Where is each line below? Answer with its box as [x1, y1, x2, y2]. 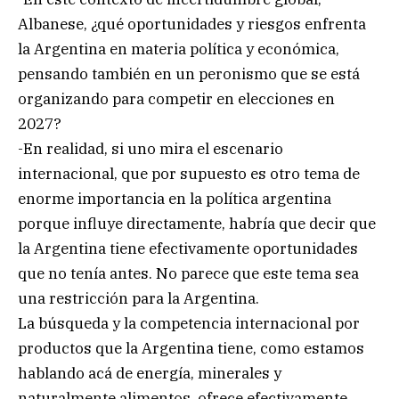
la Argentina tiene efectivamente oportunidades [18, 238, 358, 258]
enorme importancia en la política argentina [18, 188, 331, 208]
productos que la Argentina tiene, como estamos [18, 338, 364, 358]
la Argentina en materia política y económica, [18, 38, 339, 59]
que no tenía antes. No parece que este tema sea [18, 263, 359, 283]
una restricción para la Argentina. [18, 288, 259, 308]
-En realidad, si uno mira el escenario [18, 138, 283, 159]
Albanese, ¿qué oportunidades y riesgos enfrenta [18, 13, 366, 34]
